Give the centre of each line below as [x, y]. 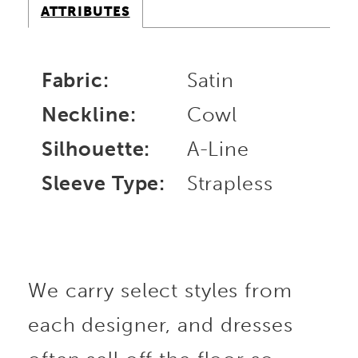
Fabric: [75, 80]
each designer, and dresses [161, 324]
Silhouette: [96, 149]
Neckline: [89, 114]
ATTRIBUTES [86, 12]
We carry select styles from [160, 290]
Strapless [230, 183]
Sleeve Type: [103, 183]
